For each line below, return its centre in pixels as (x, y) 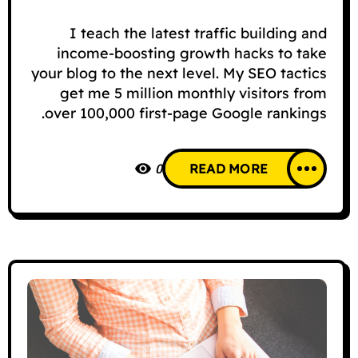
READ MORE (228, 169)
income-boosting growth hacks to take (192, 54)
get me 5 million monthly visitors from (193, 93)
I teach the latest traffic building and (198, 34)
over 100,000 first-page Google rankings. (186, 113)
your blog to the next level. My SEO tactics (179, 74)
